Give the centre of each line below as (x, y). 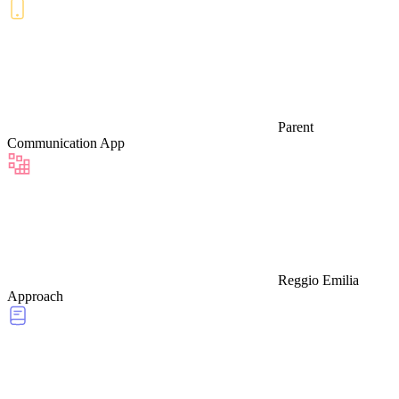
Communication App (66, 142)
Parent (296, 126)
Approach (35, 296)
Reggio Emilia (318, 280)
